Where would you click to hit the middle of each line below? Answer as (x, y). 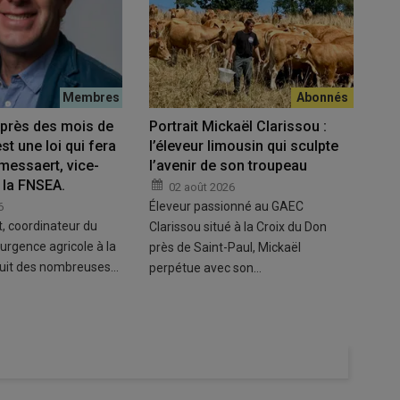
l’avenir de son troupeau (228, 165)
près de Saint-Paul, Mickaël (225, 247)
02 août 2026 (201, 187)
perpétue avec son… (205, 267)
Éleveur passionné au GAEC (226, 206)
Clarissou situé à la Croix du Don (237, 226)
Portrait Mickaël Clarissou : (237, 126)
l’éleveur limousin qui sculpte (243, 146)
